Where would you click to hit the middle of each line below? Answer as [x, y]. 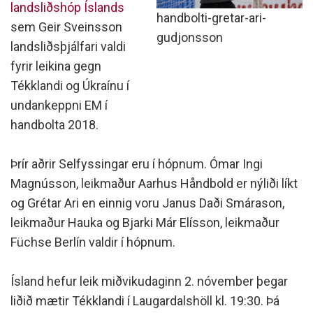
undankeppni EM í [59, 105]
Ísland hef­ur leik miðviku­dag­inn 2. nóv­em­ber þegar [149, 281]
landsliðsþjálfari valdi [68, 46]
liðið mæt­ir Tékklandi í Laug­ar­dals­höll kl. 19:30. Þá [145, 301]
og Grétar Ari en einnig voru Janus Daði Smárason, [147, 203]
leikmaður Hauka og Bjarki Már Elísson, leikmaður [145, 223]
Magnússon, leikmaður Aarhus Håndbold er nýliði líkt [154, 183]
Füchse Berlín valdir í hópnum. [93, 242]
